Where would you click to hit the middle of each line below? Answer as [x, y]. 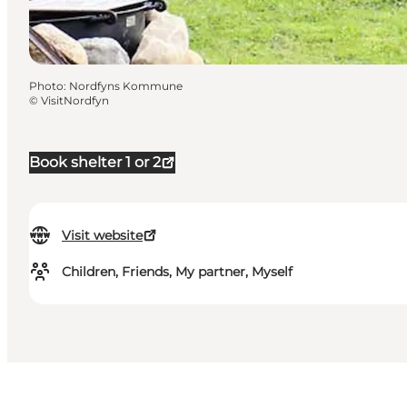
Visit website [102, 236]
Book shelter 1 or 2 [95, 163]
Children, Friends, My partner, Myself [177, 272]
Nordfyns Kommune [126, 86]
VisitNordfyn [75, 101]
